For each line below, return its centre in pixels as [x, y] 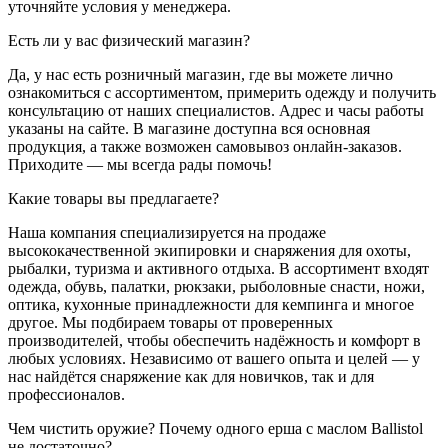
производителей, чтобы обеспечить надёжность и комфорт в [214, 340]
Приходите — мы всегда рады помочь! [140, 164]
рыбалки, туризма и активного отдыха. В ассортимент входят [218, 268]
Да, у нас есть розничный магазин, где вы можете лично [200, 74]
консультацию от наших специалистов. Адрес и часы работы [216, 110]
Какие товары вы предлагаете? [113, 198]
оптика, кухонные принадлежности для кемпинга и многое [211, 304]
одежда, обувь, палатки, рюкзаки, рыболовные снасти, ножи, [216, 286]
